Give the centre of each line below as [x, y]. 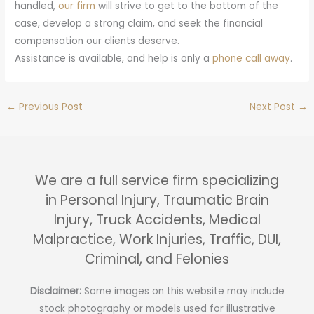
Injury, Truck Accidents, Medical [157, 219]
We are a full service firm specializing [157, 180]
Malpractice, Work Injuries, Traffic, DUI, [157, 239]
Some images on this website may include [184, 291]
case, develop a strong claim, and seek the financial [139, 24]
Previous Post [50, 107]
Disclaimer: [57, 291]
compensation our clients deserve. [97, 41]
